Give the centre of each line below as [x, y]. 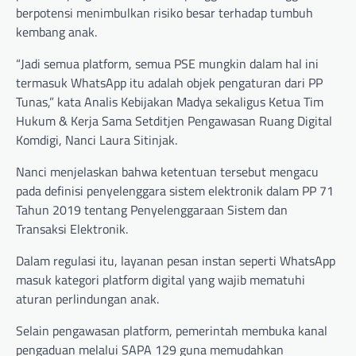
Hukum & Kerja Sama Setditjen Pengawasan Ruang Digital [174, 120]
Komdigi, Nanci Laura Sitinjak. [97, 139]
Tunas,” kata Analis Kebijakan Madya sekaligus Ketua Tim [170, 101]
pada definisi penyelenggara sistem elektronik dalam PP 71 [175, 190]
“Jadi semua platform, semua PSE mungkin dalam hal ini [167, 63]
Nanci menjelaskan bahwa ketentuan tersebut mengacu [167, 171]
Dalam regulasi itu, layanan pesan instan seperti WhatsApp [176, 260]
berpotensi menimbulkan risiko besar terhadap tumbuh [164, 12]
